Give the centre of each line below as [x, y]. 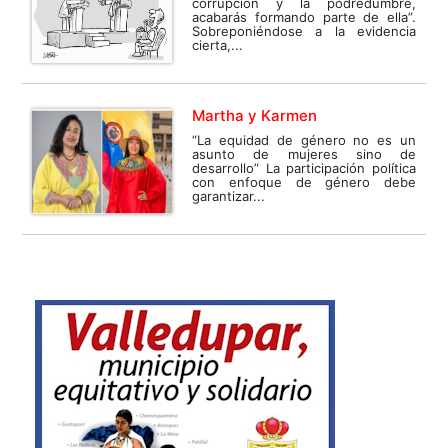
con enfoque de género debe [304, 182]
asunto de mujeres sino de [304, 154]
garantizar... [229, 196]
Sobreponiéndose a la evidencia [304, 31]
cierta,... [218, 45]
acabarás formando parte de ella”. [304, 17]
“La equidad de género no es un [304, 140]
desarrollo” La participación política [304, 168]
